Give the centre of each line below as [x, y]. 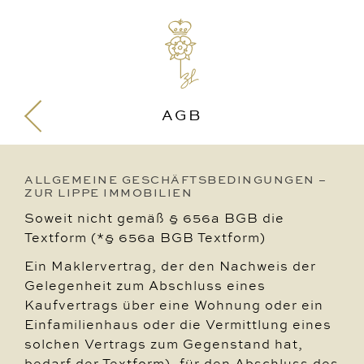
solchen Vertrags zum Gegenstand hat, [164, 344]
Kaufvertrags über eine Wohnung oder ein [174, 305]
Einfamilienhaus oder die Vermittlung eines [178, 324]
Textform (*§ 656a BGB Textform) [145, 237]
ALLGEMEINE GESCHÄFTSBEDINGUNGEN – [176, 180]
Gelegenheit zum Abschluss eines [145, 285]
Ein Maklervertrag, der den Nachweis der [170, 266]
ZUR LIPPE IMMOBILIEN [109, 193]
